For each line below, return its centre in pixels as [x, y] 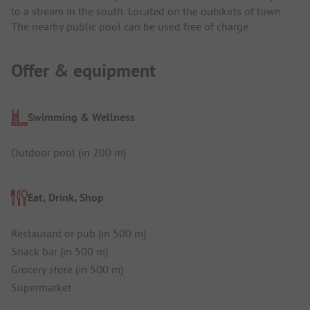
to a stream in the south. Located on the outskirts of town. [147, 11]
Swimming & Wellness [81, 117]
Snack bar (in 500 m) [60, 251]
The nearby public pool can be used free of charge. [131, 27]
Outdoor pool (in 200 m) [69, 153]
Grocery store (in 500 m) [67, 269]
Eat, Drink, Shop [66, 198]
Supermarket [41, 287]
